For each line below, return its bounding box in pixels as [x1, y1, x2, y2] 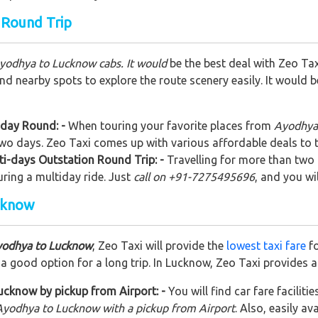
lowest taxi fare [226, 238, 306, 252]
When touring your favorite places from [65, 119, 274, 132]
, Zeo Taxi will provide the [92, 238, 226, 252]
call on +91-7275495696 [133, 170, 255, 183]
